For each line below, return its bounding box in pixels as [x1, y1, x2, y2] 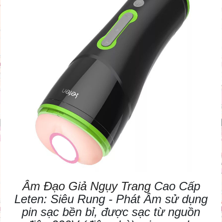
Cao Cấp [150, 179, 200, 193]
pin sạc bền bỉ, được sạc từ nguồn [22, 205, 200, 219]
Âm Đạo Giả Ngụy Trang [22, 179, 151, 193]
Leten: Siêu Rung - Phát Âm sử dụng [14, 192, 208, 206]
